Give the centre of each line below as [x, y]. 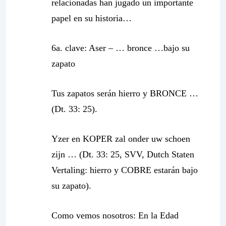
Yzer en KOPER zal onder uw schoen [121, 139]
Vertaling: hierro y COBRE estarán [117, 170]
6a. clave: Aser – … [89, 48]
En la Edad [158, 215]
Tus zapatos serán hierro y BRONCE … [125, 93]
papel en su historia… [92, 18]
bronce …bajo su [158, 48]
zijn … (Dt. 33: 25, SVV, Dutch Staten [123, 154]
